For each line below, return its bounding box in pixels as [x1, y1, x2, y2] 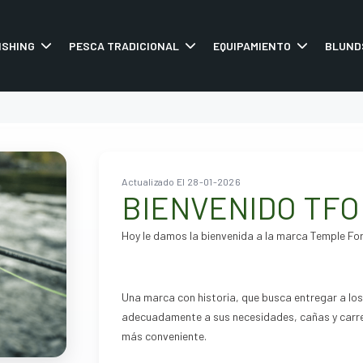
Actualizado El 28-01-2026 [122, 175, 241, 187]
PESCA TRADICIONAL [68, 38, 179, 53]
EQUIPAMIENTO [212, 38, 291, 53]
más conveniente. [122, 328, 210, 343]
